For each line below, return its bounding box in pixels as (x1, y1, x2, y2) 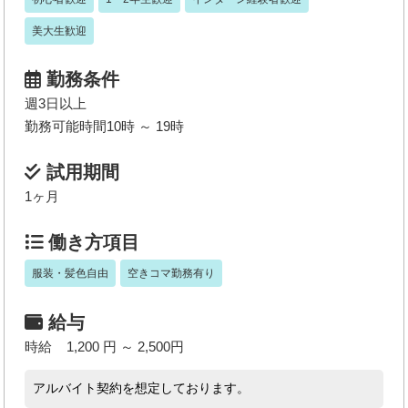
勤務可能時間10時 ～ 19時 (25, 117, 185, 134)
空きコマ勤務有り (127, 267, 216, 280)
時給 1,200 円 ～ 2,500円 (25, 338, 185, 354)
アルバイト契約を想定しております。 (33, 381, 250, 396)
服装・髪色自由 (32, 267, 109, 280)
